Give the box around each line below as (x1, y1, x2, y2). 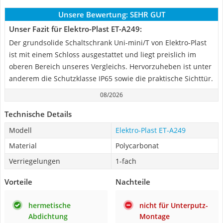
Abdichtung (28, 212, 68, 221)
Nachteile (115, 177, 150, 187)
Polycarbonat (115, 141, 159, 150)
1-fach (115, 156, 136, 166)
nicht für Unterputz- (139, 201, 208, 210)
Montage (139, 212, 170, 221)
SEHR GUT (129, 9, 165, 19)
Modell (9, 125, 32, 135)
